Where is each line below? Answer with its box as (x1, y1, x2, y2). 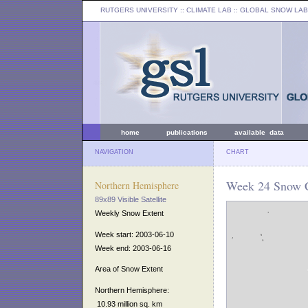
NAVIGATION (95, 148, 133, 155)
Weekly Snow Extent (95, 209, 164, 217)
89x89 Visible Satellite (95, 195, 166, 203)
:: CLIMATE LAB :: (178, 6, 240, 14)
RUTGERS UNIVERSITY (100, 6, 178, 14)
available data (234, 129, 284, 136)
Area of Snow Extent (95, 265, 163, 274)
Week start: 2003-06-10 (95, 230, 174, 239)
